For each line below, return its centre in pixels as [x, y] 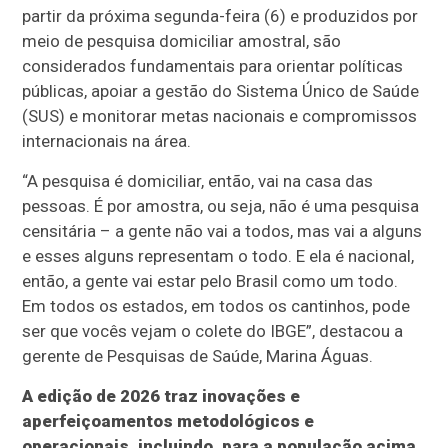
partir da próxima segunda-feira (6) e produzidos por [220, 16]
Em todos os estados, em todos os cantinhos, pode [216, 306]
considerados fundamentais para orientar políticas [213, 66]
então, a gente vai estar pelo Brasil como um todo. [210, 281]
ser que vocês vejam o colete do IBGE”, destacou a [213, 331]
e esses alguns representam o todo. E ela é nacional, [218, 256]
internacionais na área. [107, 141]
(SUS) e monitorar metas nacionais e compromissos [220, 116]
